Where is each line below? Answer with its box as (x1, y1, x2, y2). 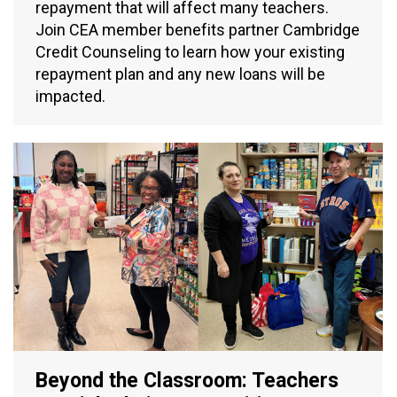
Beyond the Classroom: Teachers (35, 369, 339, 393)
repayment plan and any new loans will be (35, 65, 325, 84)
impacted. (35, 87, 105, 106)
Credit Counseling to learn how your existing (35, 43, 345, 62)
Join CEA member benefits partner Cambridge (35, 20, 360, 40)
